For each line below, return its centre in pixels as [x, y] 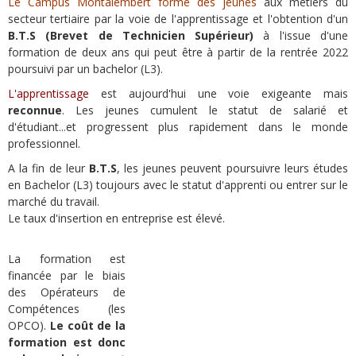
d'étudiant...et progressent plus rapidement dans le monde [178, 127]
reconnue [35, 110]
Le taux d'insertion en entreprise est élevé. [116, 219]
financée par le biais [67, 276]
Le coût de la [86, 326]
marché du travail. [54, 202]
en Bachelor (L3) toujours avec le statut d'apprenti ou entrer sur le [178, 185]
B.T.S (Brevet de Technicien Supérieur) [131, 36]
